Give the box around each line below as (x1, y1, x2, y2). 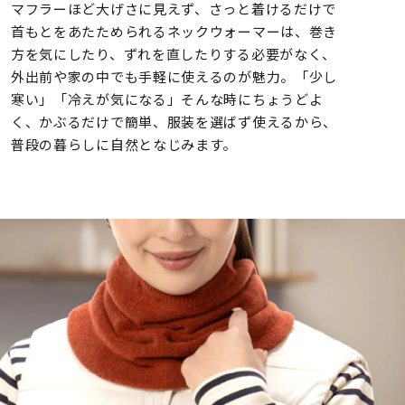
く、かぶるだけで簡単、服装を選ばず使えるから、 (10, 111, 338, 131)
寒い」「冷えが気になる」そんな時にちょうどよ (10, 89, 324, 108)
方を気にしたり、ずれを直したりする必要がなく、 (10, 43, 337, 63)
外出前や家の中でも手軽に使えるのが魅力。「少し (10, 66, 338, 86)
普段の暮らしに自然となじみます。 (10, 134, 238, 154)
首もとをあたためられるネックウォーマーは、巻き (10, 21, 338, 41)
